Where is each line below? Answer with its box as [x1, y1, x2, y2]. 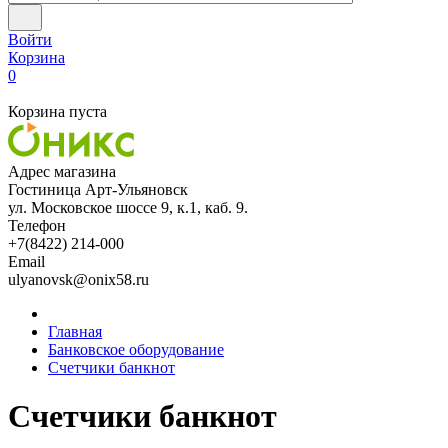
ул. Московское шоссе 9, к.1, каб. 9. [8, 199, 248, 216]
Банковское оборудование [48, 341, 224, 358]
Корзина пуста [8, 103, 107, 120]
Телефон [8, 217, 66, 234]
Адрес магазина [8, 163, 116, 180]
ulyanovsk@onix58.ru [8, 271, 149, 288]
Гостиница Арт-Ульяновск [8, 181, 188, 198]
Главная [48, 323, 102, 340]
